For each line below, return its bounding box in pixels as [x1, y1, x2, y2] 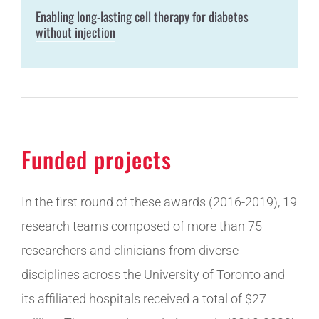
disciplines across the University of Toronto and [21, 266, 285, 282]
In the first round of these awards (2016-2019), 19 [21, 194, 297, 209]
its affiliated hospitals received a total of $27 [21, 291, 266, 306]
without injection [35, 22, 115, 41]
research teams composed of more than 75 [21, 218, 262, 234]
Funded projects [21, 142, 172, 176]
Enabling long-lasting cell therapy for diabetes [35, 6, 249, 26]
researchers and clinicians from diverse [21, 242, 239, 258]
